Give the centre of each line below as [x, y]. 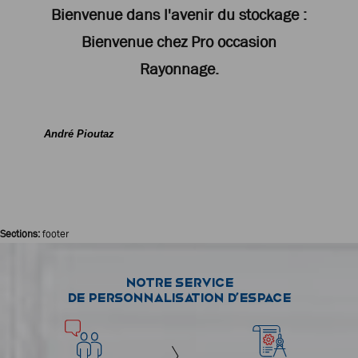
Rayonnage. [179, 69]
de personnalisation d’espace [179, 298]
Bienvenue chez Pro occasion [179, 42]
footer [56, 234]
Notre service [179, 283]
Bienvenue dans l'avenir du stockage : [179, 15]
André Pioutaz [79, 134]
